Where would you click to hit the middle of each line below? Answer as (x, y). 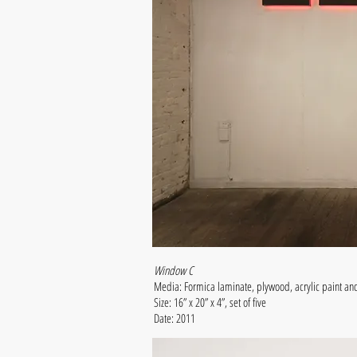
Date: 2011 (176, 318)
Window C (173, 270)
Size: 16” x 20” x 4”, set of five (212, 302)
